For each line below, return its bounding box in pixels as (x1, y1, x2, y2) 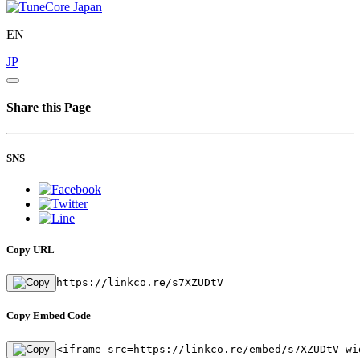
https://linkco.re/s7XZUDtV (56, 276, 223, 289)
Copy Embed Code (6, 309, 91, 322)
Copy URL (6, 243, 55, 256)
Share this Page (6, 100, 91, 115)
